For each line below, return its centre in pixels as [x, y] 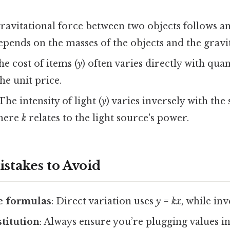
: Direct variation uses [104, 201]
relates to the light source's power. [108, 118]
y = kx [169, 201]
